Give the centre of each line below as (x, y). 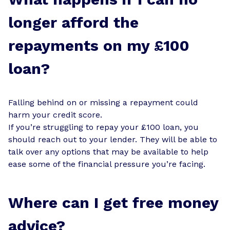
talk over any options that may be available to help (108, 151)
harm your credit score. (55, 114)
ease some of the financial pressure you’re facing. (107, 164)
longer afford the (73, 22)
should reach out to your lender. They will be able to (113, 139)
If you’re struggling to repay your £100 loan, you (103, 127)
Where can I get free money (113, 202)
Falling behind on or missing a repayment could (103, 102)
